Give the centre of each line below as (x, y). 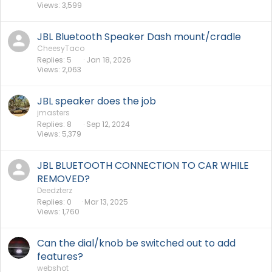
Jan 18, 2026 (109, 59)
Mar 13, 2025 (106, 202)
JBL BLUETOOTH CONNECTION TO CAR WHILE (143, 165)
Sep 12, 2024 (108, 124)
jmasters (53, 112)
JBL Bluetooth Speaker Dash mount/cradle (139, 36)
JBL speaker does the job (97, 101)
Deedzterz (55, 190)
